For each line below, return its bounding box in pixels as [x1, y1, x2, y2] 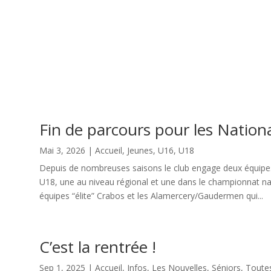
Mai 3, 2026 [39, 144, 85, 156]
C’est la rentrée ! [39, 235, 156, 258]
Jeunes [126, 144, 153, 156]
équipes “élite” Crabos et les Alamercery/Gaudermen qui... [39, 189, 263, 201]
